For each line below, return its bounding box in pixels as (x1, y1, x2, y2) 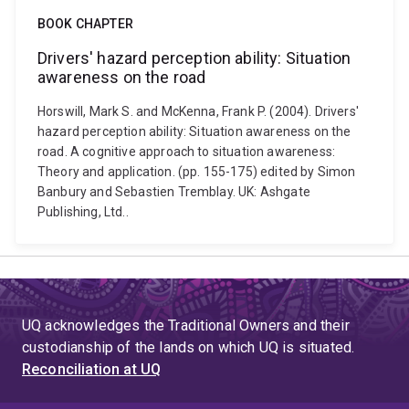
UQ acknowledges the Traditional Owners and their (22, 317, 350, 334)
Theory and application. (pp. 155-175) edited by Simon (37, 164, 356, 179)
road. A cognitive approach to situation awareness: (37, 144, 336, 159)
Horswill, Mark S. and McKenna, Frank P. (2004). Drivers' (37, 104, 359, 119)
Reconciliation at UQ (22, 361, 162, 378)
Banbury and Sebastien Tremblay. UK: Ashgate (37, 184, 310, 199)
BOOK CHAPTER (37, 16, 133, 31)
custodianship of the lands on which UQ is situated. (22, 339, 355, 356)
